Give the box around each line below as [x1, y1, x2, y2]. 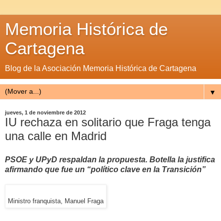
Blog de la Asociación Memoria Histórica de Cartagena [5, 64, 196, 73]
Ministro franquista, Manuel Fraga [8, 197, 104, 205]
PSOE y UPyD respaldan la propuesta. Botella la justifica [5, 155, 215, 164]
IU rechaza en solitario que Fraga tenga [5, 115, 211, 129]
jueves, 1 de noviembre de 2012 [5, 110, 86, 115]
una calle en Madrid [5, 129, 107, 143]
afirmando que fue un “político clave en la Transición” [5, 165, 206, 174]
